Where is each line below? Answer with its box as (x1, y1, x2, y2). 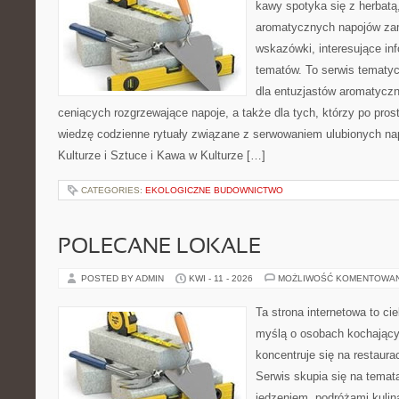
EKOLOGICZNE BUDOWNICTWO (145, 185, 283, 195)
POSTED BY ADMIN (81, 273, 167, 283)
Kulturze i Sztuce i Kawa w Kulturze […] (58, 149, 265, 162)
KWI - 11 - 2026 (189, 273, 253, 283)
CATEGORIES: (81, 185, 145, 195)
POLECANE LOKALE (58, 238, 261, 257)
